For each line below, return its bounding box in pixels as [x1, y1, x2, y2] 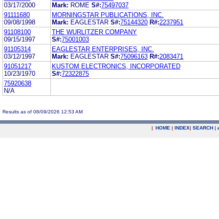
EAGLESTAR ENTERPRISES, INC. [52, 45, 154, 53]
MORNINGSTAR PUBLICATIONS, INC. [52, 11, 164, 19]
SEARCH [193, 125, 213, 131]
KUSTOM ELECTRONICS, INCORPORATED [52, 62, 180, 70]
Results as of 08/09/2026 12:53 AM [2, 109, 83, 114]
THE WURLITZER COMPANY [52, 28, 137, 36]
